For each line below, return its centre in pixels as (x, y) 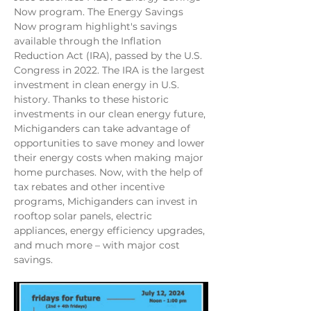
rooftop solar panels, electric (84, 216)
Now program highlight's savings (97, 26)
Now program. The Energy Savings (100, 12)
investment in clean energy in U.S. (98, 85)
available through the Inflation (89, 41)
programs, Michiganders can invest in (107, 201)
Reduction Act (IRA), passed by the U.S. (109, 56)
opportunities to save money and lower (111, 143)
